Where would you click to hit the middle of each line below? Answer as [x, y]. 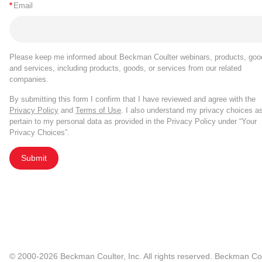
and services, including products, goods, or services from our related [125, 68]
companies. [29, 80]
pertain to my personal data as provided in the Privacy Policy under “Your [133, 122]
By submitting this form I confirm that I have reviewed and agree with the [132, 99]
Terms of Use [98, 111]
